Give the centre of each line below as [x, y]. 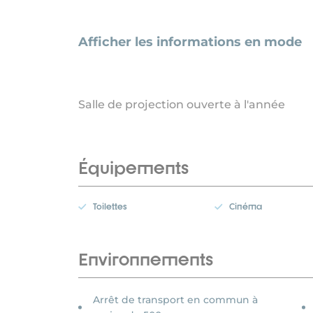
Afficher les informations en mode [190, 42]
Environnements [146, 260]
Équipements [133, 168]
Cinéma [246, 207]
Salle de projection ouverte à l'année [182, 105]
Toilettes [110, 207]
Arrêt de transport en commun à [175, 300]
